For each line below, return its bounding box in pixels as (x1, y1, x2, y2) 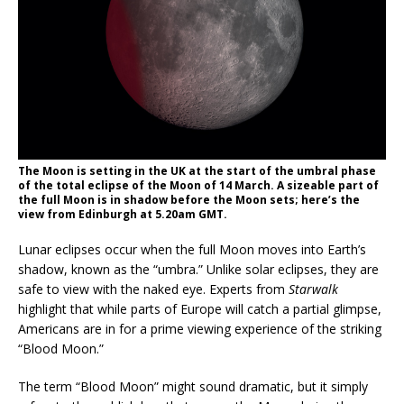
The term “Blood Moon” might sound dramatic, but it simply (18, 378, 368, 396)
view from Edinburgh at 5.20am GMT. (18, 207, 227, 223)
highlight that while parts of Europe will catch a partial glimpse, (18, 300, 381, 318)
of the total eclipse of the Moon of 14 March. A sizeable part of (18, 178, 379, 194)
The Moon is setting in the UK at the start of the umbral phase (18, 163, 376, 179)
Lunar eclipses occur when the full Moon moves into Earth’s (18, 241, 366, 259)
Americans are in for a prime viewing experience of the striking (18, 320, 381, 338)
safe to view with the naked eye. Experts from (18, 280, 289, 298)
